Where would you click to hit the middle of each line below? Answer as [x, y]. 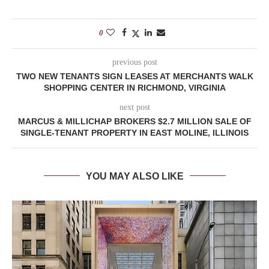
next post [134, 107]
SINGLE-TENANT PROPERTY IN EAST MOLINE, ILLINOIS [134, 132]
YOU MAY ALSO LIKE [134, 176]
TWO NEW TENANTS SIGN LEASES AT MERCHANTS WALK [134, 76]
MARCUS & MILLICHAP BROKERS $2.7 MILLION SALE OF [134, 121]
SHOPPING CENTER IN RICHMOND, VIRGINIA [134, 87]
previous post [134, 62]
